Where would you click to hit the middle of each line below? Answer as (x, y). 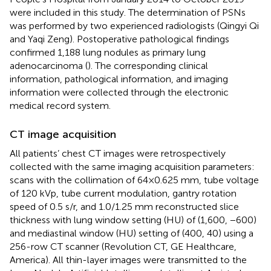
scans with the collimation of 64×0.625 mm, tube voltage (134, 180)
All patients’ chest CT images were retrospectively (118, 153)
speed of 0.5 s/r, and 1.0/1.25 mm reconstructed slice (124, 206)
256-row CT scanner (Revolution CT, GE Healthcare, (123, 246)
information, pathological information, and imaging (119, 79)
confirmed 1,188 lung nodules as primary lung (108, 52)
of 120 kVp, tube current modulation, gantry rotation (123, 193)
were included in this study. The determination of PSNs (128, 12)
